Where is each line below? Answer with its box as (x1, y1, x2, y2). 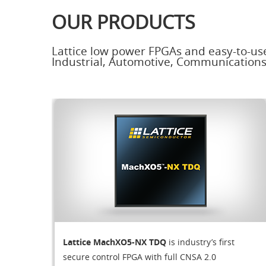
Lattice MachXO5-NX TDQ (63, 236, 169, 248)
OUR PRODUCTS (52, 8, 195, 34)
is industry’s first (169, 236, 235, 248)
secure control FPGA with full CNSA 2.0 (63, 251, 217, 262)
